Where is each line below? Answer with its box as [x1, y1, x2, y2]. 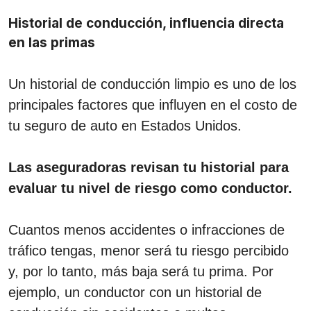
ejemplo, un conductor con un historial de [8, 284, 262, 300]
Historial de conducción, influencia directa [8, 15, 284, 31]
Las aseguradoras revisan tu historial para [8, 159, 289, 175]
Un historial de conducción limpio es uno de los [8, 76, 296, 92]
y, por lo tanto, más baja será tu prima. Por [8, 263, 274, 279]
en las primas [8, 34, 95, 51]
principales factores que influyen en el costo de [8, 96, 297, 112]
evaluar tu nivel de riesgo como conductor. [8, 180, 292, 196]
